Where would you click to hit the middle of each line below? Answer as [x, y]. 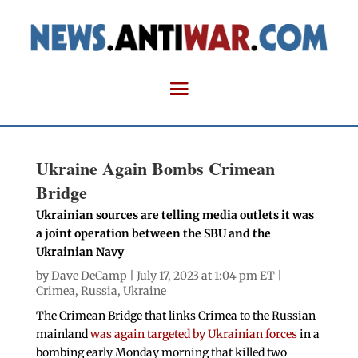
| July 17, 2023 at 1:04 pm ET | [204, 276]
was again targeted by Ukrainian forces [193, 334]
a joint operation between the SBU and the [153, 234]
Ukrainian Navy [80, 252]
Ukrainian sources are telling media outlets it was [175, 215]
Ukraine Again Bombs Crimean [155, 169]
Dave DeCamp [89, 276]
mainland [63, 334]
